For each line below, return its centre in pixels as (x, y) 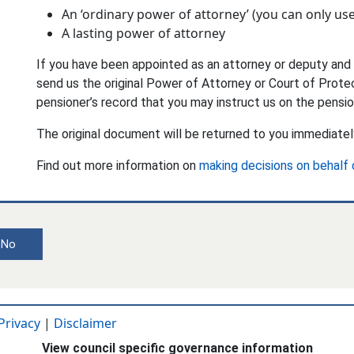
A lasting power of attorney (143, 33)
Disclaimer (85, 323)
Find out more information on (118, 166)
